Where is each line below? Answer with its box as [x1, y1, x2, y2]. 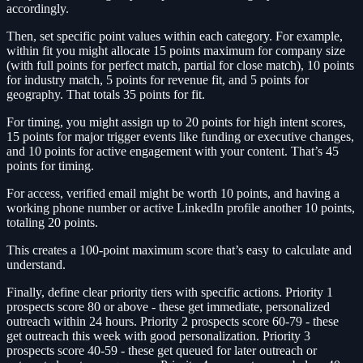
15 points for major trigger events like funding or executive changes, [6, 130, 354, 144]
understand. [6, 258, 66, 272]
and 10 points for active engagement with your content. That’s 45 [6, 144, 339, 159]
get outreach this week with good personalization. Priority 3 [6, 329, 310, 344]
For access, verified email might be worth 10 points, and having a [6, 186, 340, 201]
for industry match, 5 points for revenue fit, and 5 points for [6, 73, 309, 88]
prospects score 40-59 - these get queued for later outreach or [6, 344, 317, 358]
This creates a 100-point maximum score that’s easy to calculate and [6, 243, 352, 258]
